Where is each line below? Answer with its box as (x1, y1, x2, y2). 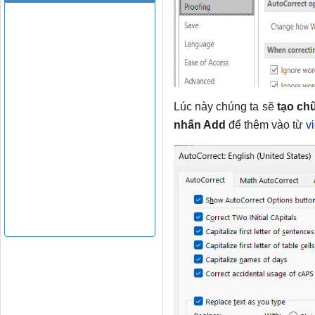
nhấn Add (173, 119, 226, 131)
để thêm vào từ (225, 119, 306, 131)
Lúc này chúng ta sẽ (173, 101, 278, 113)
